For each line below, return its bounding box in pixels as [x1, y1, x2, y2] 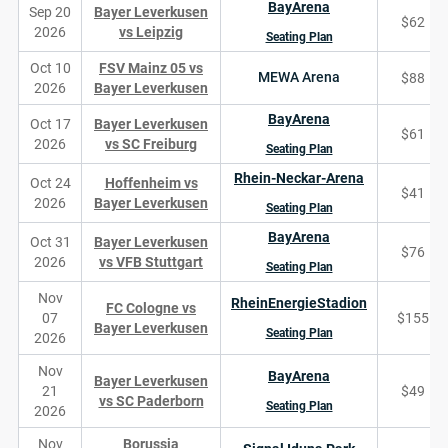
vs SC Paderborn [98, 393, 204, 409]
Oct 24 [29, 175, 71, 191]
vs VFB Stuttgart [99, 254, 203, 270]
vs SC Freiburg [105, 136, 197, 152]
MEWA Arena [258, 69, 340, 85]
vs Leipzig [119, 24, 183, 40]
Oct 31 [29, 234, 71, 250]
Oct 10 [29, 60, 71, 76]
